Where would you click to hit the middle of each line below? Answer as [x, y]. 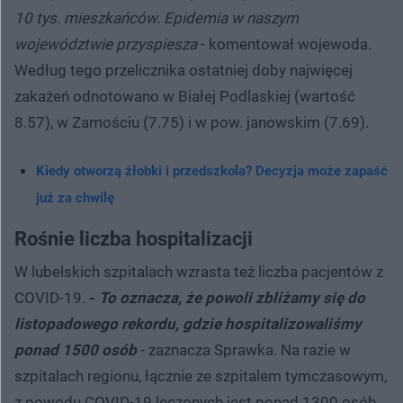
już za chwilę [75, 197]
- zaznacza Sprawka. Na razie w [246, 349]
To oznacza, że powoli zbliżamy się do [232, 297]
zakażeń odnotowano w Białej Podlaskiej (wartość [185, 96]
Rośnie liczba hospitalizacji [134, 238]
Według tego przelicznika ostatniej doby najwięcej [184, 70]
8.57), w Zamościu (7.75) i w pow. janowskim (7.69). [192, 122]
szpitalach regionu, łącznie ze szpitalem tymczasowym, [201, 376]
